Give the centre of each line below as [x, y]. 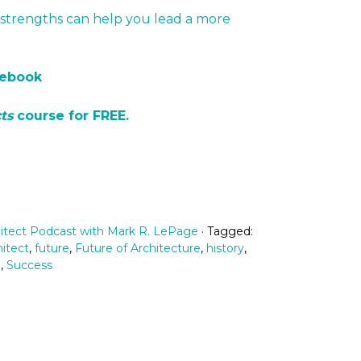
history [225, 248]
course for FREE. [71, 116]
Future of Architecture [138, 248]
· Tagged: [227, 231]
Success [29, 265]
